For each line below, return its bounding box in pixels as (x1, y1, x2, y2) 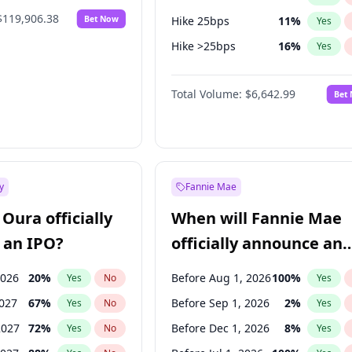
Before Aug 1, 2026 (171, 270, 272, 285)
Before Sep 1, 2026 (171, 295, 270, 310)
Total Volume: (171, 86, 243, 101)
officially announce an (171, 233, 343, 254)
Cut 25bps (171, 64, 225, 79)
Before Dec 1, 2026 (171, 321, 270, 335)
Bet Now (84, 13, 119, 24)
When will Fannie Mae (171, 207, 343, 229)
